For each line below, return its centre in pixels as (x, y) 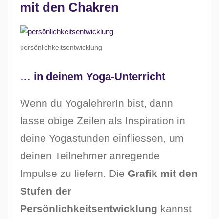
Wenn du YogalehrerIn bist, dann (97, 103)
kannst (175, 209)
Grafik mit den (163, 174)
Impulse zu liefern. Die (74, 174)
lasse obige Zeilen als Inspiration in (103, 121)
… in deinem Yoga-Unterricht (93, 77)
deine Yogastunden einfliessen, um (102, 138)
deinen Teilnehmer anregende (90, 156)
